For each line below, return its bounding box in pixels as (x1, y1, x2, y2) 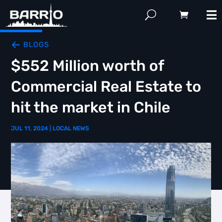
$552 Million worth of (11, 57, 165, 75)
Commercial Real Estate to (11, 78, 202, 96)
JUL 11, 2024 (11, 125, 49, 132)
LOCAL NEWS (53, 125, 90, 132)
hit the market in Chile (11, 99, 171, 116)
